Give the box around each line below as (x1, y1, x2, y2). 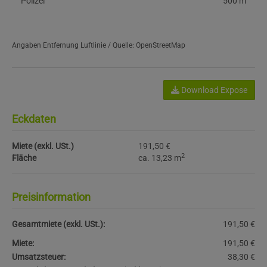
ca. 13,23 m (138, 153, 182, 163)
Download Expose (179, 85, 247, 95)
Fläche (12, 153, 36, 163)
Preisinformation (12, 191, 91, 204)
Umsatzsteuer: (12, 252, 66, 262)
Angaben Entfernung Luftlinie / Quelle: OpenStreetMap (12, 41, 185, 50)
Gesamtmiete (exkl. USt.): (12, 219, 105, 229)
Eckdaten (12, 113, 56, 126)
